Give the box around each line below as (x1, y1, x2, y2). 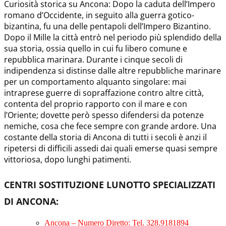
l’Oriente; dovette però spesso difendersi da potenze (4, 109, 204, 121)
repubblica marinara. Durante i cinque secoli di (4, 53, 183, 65)
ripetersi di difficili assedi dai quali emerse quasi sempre (4, 142, 217, 154)
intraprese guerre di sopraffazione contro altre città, (4, 87, 204, 98)
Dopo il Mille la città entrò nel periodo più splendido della (4, 31, 221, 43)
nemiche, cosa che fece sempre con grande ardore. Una (4, 120, 216, 132)
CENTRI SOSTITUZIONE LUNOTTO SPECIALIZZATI (4, 178, 215, 191)
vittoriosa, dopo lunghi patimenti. (4, 153, 131, 165)
